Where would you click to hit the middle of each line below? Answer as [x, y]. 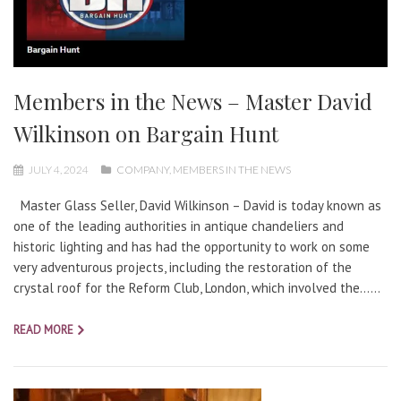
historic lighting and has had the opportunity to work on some [192, 247]
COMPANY [143, 170]
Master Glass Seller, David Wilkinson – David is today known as [197, 206]
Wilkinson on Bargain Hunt [146, 134]
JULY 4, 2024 [59, 170]
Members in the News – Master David [193, 102]
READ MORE [43, 330]
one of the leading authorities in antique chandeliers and [179, 226]
